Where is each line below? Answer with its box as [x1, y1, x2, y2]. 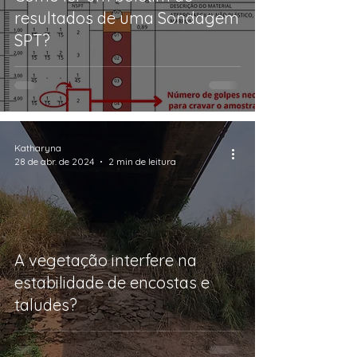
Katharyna [14, 142, 61, 154]
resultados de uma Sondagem [14, 8, 239, 28]
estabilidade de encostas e [14, 273, 210, 292]
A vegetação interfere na [14, 250, 197, 270]
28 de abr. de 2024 [14, 155, 94, 167]
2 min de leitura [108, 155, 176, 167]
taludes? [14, 295, 77, 315]
